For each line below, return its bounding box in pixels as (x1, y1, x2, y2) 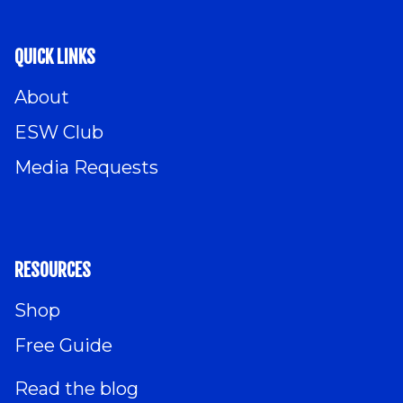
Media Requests (14, 157, 158, 179)
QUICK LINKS (14, 45, 95, 68)
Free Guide (14, 335, 112, 357)
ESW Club (14, 121, 103, 144)
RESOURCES (14, 259, 91, 282)
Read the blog (14, 378, 139, 400)
